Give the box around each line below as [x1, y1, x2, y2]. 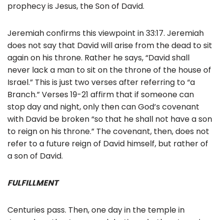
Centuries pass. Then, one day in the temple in [7, 204, 185, 216]
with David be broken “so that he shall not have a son [7, 113, 212, 125]
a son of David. [7, 150, 63, 162]
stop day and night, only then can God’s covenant [7, 101, 199, 112]
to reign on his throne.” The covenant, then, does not [7, 125, 209, 137]
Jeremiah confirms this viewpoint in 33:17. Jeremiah [7, 27, 204, 39]
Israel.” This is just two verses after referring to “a [7, 76, 195, 88]
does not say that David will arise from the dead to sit [7, 39, 212, 51]
